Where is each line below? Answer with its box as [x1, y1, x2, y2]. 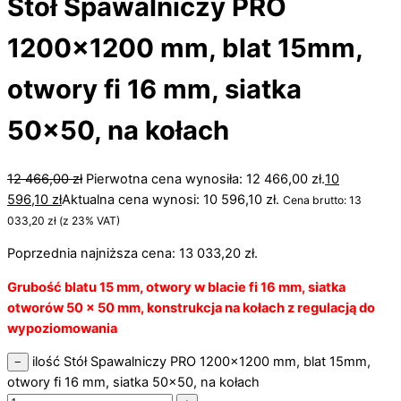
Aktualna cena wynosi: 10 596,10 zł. [62, 191, 279, 208]
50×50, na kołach [7, 114, 229, 146]
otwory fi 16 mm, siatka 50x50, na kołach [7, 374, 260, 391]
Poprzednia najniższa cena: [7, 245, 179, 262]
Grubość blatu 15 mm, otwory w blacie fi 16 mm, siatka [7, 278, 346, 295]
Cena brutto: [283, 192, 349, 207]
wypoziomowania [7, 320, 117, 337]
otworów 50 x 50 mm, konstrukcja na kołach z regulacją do [7, 299, 375, 316]
